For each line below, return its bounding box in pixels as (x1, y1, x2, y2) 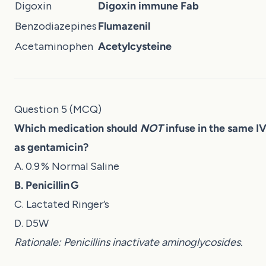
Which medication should (14, 121, 140, 135)
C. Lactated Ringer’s (14, 197, 109, 211)
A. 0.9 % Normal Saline (14, 159, 119, 173)
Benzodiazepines (15, 19, 97, 33)
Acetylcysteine (98, 39, 172, 53)
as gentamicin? (14, 140, 88, 154)
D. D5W (14, 216, 49, 230)
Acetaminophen (15, 39, 93, 53)
